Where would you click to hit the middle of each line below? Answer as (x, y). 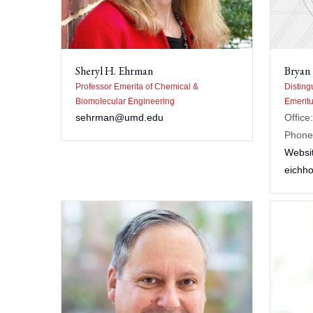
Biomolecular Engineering (125, 101)
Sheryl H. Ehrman (114, 71)
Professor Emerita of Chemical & (137, 86)
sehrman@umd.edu (119, 117)
